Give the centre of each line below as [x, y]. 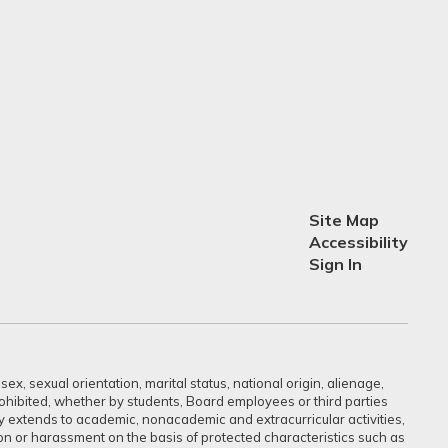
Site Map [343, 219]
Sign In [335, 263]
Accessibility [358, 241]
